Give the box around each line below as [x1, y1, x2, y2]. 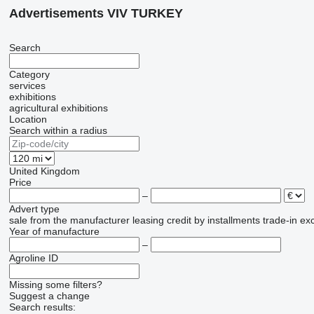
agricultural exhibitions [8, 102, 108, 114]
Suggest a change [8, 290, 90, 302]
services [8, 80, 46, 92]
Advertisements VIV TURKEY [8, 6, 183, 21]
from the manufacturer [29, 214, 130, 226]
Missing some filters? [8, 279, 102, 291]
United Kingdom [8, 165, 80, 177]
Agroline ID [8, 252, 58, 264]
